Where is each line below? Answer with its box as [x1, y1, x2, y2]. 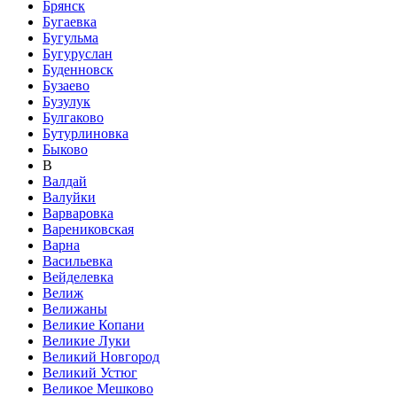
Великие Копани [43, 317, 144, 332]
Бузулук [43, 94, 90, 109]
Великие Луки [43, 333, 130, 348]
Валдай [43, 174, 87, 189]
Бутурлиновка [43, 126, 128, 141]
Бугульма [43, 30, 98, 45]
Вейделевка [43, 269, 113, 284]
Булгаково [43, 110, 104, 125]
